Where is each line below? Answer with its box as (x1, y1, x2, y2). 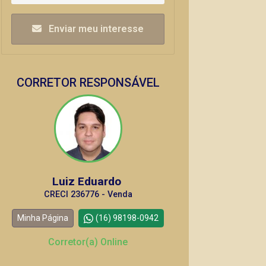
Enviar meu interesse (46, 23, 144, 34)
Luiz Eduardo (52, 175, 124, 188)
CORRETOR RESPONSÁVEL (16, 75, 160, 90)
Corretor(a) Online (48, 236, 128, 248)
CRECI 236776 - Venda (43, 189, 132, 199)
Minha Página (17, 213, 68, 223)
